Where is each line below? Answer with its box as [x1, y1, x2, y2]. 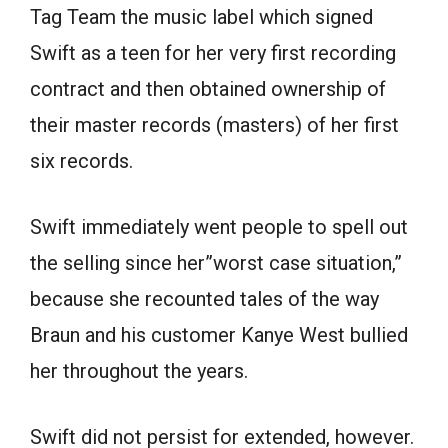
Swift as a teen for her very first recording [30, 40, 396, 65]
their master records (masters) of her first [30, 112, 399, 137]
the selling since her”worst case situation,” [30, 250, 402, 275]
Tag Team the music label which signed [30, 4, 373, 29]
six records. [30, 148, 133, 173]
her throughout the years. [30, 358, 248, 383]
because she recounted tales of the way [30, 286, 379, 311]
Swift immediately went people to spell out [30, 214, 408, 239]
